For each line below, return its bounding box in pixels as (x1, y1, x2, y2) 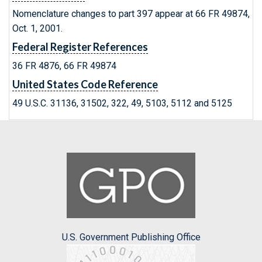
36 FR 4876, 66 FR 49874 (12, 60, 116, 71)
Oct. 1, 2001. (12, 23, 63, 34)
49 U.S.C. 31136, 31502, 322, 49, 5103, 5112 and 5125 (12, 98, 232, 109)
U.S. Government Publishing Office (61, 232, 201, 243)
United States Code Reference (12, 78, 158, 91)
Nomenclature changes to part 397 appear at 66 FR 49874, (12, 8, 250, 19)
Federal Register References (12, 40, 148, 53)
